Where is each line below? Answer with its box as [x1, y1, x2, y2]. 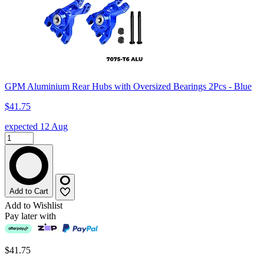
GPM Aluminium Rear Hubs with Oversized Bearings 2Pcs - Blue [5, 81, 252, 92]
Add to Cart [9, 187, 48, 196]
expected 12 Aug [5, 121, 68, 132]
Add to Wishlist [5, 200, 62, 211]
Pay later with [5, 211, 56, 222]
